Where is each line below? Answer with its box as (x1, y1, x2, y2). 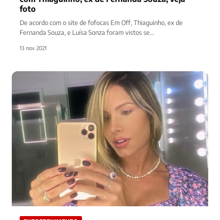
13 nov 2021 (20, 44, 47, 51)
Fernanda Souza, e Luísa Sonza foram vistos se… (20, 28, 154, 36)
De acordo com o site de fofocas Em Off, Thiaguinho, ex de (20, 18, 183, 27)
